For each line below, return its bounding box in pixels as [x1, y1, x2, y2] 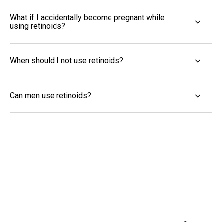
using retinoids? [10, 21, 65, 31]
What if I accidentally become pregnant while [10, 13, 165, 23]
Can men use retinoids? [10, 91, 91, 101]
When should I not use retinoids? [10, 56, 123, 66]
